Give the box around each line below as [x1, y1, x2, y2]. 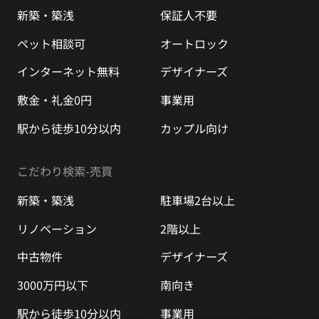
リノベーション [16, 220, 97, 236]
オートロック [159, 35, 229, 51]
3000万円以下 [16, 277, 88, 293]
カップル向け [159, 120, 229, 136]
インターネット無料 [16, 63, 120, 80]
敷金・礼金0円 [16, 92, 92, 108]
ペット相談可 [16, 35, 85, 51]
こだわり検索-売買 [16, 162, 113, 179]
